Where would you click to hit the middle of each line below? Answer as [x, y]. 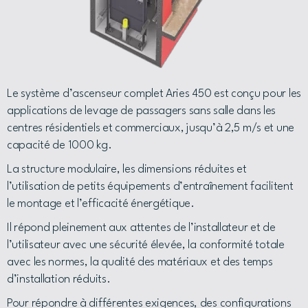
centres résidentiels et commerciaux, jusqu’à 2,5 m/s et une [151, 128]
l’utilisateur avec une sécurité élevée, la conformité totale [146, 245]
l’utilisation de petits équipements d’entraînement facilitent [150, 187]
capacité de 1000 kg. [59, 145]
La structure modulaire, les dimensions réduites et [127, 169]
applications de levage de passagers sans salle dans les [142, 111]
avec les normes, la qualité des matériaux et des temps [140, 262]
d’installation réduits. [59, 279]
